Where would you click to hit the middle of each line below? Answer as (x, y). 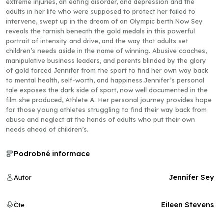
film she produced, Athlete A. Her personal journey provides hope (109, 100)
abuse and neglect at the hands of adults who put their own (100, 119)
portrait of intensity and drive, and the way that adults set (97, 41)
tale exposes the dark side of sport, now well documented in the (107, 90)
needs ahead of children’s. (47, 129)
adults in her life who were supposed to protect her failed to (101, 11)
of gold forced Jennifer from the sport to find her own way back (107, 70)
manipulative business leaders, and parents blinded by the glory (106, 60)
